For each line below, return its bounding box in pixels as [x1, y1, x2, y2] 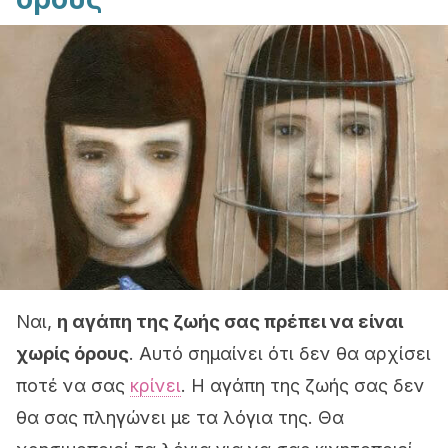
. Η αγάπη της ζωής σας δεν [181, 375, 425, 396]
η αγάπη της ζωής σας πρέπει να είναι [57, 311, 403, 332]
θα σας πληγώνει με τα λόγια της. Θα [16, 407, 344, 428]
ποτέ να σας [16, 375, 130, 396]
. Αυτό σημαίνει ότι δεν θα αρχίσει [129, 343, 431, 364]
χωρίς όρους [16, 343, 129, 364]
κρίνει [130, 375, 181, 396]
